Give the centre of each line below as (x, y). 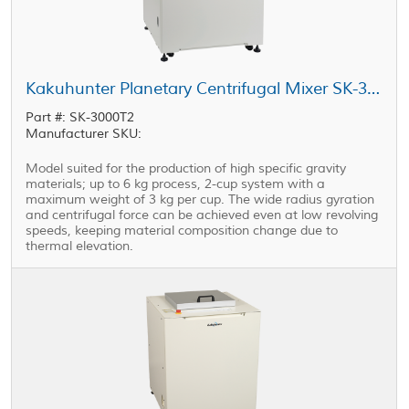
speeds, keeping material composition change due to (182, 231)
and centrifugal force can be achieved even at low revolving (202, 215)
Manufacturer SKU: (84, 134)
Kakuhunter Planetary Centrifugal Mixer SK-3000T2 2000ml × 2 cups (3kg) (374, 89)
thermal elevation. (80, 246)
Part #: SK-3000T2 (80, 117)
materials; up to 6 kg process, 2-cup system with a (176, 184)
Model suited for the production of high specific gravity (186, 168)
